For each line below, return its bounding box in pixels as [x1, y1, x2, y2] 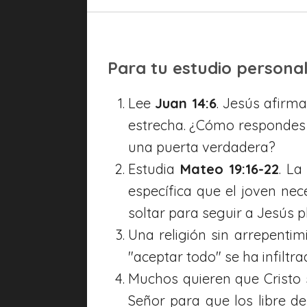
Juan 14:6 [154, 94, 217, 112]
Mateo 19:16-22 [180, 160, 280, 177]
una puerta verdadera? [128, 138, 275, 156]
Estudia [128, 160, 180, 177]
